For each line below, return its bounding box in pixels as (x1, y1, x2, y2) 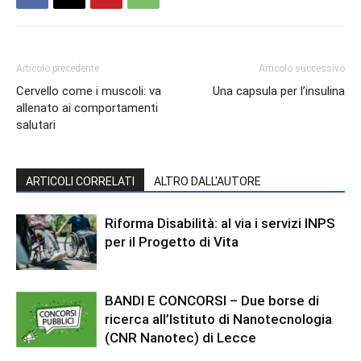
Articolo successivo (259, 63, 345, 74)
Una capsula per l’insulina (213, 84, 345, 98)
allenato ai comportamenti (16, 101, 158, 115)
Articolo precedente (16, 63, 99, 74)
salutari (16, 118, 56, 132)
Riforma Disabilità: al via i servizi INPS (105, 215, 335, 231)
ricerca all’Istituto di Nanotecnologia (105, 311, 332, 327)
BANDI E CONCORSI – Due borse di (105, 293, 319, 309)
